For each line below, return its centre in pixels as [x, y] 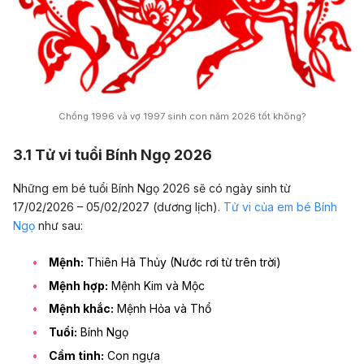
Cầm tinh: [76, 355]
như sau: [59, 225]
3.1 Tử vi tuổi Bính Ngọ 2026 [113, 155]
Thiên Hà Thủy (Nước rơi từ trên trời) [182, 262]
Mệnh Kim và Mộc [156, 285]
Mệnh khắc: [81, 309]
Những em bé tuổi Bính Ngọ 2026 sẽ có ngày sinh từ [152, 188]
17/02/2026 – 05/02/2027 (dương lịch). [118, 206]
